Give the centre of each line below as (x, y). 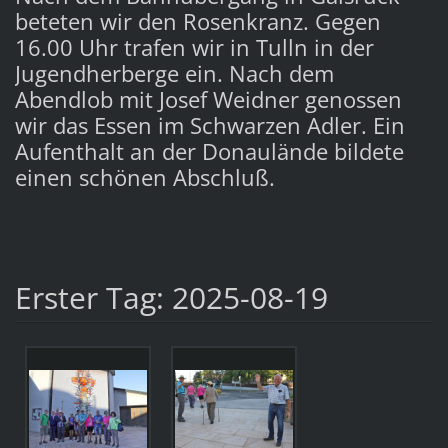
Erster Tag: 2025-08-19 (171, 297)
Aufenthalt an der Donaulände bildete (209, 151)
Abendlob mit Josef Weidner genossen (208, 99)
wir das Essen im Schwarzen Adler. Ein (209, 125)
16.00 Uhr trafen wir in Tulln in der (194, 47)
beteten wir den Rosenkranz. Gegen (197, 21)
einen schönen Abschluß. (144, 177)
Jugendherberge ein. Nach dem (174, 73)
